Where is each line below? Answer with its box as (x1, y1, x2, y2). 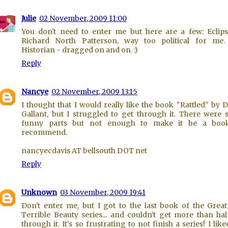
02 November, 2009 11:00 (39, 14, 127, 23)
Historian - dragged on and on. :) (21, 45, 138, 54)
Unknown (21, 188, 57, 197)
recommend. (21, 128, 67, 137)
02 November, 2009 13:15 (51, 87, 137, 96)
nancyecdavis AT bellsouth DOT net (21, 146, 147, 155)
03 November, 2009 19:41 (60, 188, 146, 197)
